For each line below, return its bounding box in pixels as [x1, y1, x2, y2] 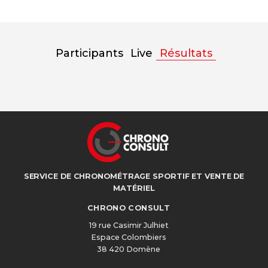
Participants [56, 46, 123, 60]
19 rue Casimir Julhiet [89, 221, 169, 230]
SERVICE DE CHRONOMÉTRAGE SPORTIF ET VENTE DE [23, 171, 245, 181]
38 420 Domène [97, 245, 160, 254]
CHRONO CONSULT [87, 203, 170, 212]
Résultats [160, 46, 212, 60]
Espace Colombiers [91, 233, 166, 242]
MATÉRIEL [113, 183, 155, 193]
